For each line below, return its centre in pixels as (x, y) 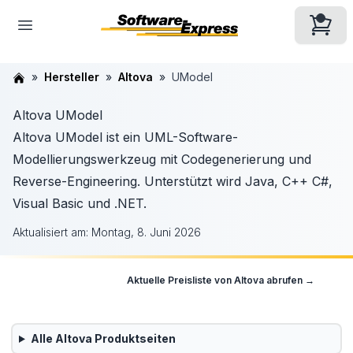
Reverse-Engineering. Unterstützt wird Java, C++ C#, (173, 181)
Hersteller (72, 77)
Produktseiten (134, 338)
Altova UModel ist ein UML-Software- (125, 137)
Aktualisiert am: (52, 232)
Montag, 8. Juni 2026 (146, 232)
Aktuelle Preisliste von (180, 280)
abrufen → (289, 280)
